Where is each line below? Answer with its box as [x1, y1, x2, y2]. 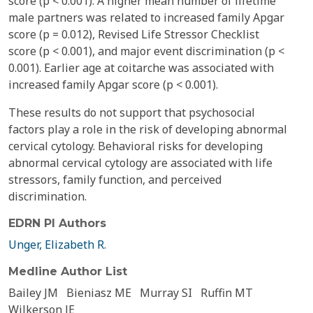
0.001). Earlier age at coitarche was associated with [8, 60, 274, 75]
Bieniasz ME [66, 285, 131, 300]
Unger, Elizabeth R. [8, 237, 106, 252]
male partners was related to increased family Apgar [8, 10, 284, 25]
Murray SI [140, 285, 192, 300]
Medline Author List [8, 265, 127, 278]
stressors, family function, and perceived [8, 172, 221, 187]
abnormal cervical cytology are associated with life [8, 155, 272, 170]
